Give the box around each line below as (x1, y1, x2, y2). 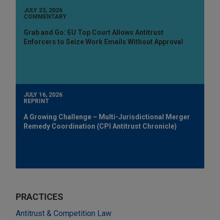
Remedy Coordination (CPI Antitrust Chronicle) (24, 122, 177, 130)
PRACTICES (16, 191, 63, 202)
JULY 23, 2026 (24, 6, 62, 14)
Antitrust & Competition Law (16, 208, 111, 218)
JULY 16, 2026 (24, 91, 62, 98)
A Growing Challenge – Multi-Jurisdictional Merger (24, 112, 190, 121)
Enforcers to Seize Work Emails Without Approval (24, 37, 183, 46)
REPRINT (24, 97, 49, 105)
